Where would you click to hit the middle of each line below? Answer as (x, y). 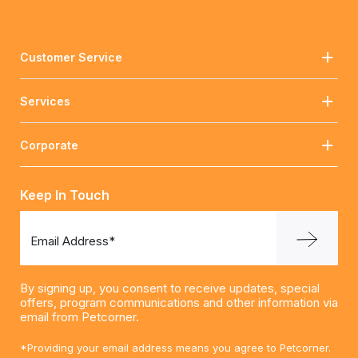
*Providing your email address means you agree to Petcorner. (175, 347)
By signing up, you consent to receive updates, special (170, 288)
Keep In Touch (65, 195)
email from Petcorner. (80, 316)
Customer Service (71, 57)
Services (45, 101)
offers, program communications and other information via (179, 302)
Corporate (49, 145)
